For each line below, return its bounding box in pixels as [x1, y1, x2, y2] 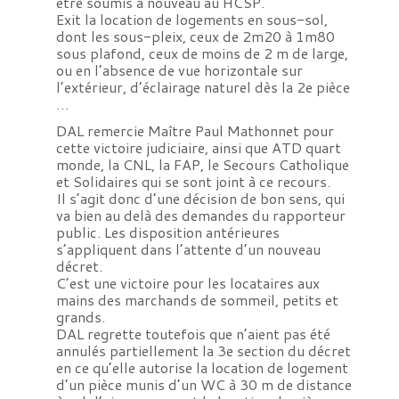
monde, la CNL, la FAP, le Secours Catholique [55, 153, 349, 175]
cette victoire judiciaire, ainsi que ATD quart [55, 136, 341, 158]
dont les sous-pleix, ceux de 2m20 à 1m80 [55, 25, 335, 46]
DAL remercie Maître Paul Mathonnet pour [55, 119, 334, 141]
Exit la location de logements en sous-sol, [55, 8, 328, 29]
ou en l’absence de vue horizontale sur [55, 59, 303, 80]
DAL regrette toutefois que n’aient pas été [55, 322, 330, 344]
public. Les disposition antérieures [55, 221, 280, 242]
